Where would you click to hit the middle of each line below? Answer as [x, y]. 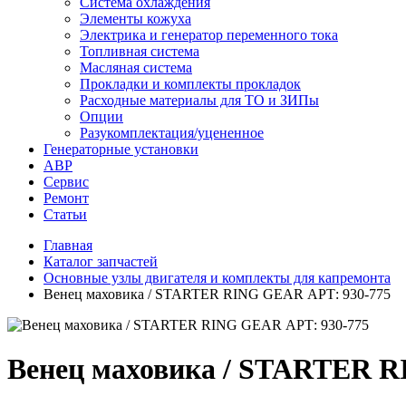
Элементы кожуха [135, 19]
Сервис [66, 182]
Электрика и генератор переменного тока [209, 35]
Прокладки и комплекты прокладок [190, 84]
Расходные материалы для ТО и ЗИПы [199, 100]
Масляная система [136, 68]
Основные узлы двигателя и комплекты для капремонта [217, 278]
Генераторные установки [121, 149]
